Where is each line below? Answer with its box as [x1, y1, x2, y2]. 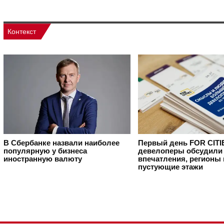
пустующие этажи [138, 162, 203, 171]
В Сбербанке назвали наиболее [3, 138, 119, 147]
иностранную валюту [3, 154, 82, 163]
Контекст [7, 27, 36, 36]
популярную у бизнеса [3, 146, 87, 155]
